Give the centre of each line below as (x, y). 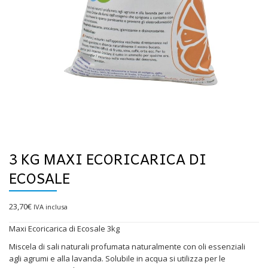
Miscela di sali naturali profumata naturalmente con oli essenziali (127, 246)
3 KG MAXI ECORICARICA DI (108, 158)
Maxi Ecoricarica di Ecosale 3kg (64, 228)
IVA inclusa (51, 206)
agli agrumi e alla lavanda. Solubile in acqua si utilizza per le (117, 258)
